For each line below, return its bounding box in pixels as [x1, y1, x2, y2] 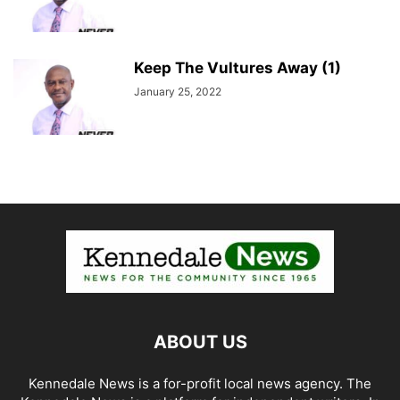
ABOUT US [153, 331, 247, 354]
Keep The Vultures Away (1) [134, 59, 341, 78]
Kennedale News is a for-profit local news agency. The [29, 375, 371, 393]
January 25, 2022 [134, 85, 221, 99]
